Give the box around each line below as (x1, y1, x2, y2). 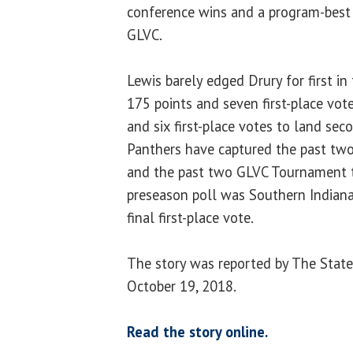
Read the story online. (127, 321, 268, 341)
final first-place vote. (127, 207, 254, 227)
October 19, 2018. (127, 276, 236, 295)
